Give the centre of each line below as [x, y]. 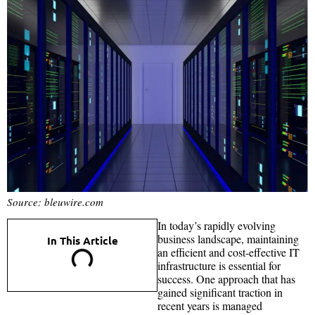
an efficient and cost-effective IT [229, 252]
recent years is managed [210, 305]
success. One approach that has [226, 278]
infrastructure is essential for [219, 265]
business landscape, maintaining [228, 238]
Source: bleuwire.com [55, 201]
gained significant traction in [220, 292]
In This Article [82, 240]
